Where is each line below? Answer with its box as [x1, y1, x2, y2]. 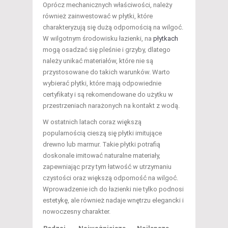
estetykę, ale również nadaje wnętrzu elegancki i [43, 196, 184, 205]
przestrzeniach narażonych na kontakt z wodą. [43, 102, 180, 110]
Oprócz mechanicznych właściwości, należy [43, 1, 172, 9]
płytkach [153, 35, 178, 43]
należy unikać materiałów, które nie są [43, 57, 153, 65]
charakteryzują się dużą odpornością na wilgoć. [43, 23, 183, 32]
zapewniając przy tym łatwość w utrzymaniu [43, 163, 172, 171]
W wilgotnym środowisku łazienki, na [43, 35, 153, 43]
